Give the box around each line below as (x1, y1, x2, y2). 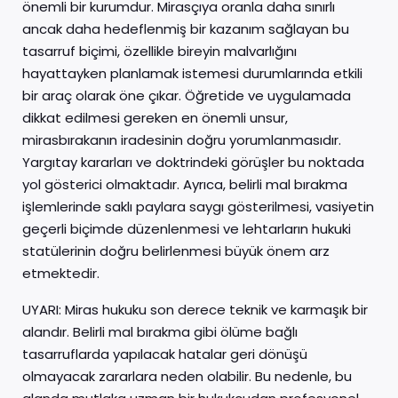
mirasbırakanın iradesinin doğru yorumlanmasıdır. (22, 131, 341, 149)
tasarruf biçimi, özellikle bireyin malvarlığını (22, 42, 297, 60)
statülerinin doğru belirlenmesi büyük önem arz (22, 242, 330, 260)
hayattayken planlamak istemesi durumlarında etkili (22, 64, 362, 83)
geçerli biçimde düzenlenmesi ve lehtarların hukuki (22, 219, 351, 238)
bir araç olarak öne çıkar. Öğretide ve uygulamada (22, 86, 351, 105)
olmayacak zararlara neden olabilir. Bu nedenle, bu (22, 367, 352, 386)
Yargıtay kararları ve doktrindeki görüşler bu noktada (22, 153, 364, 171)
